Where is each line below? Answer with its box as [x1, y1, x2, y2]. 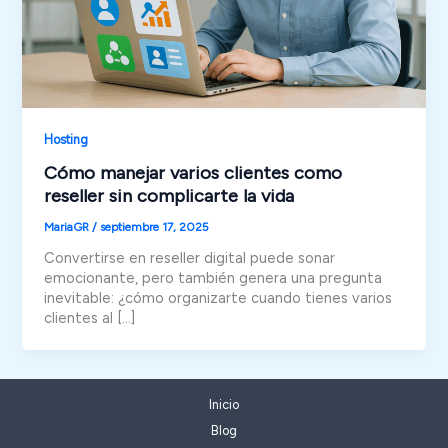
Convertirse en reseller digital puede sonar [44, 248, 336, 267]
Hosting [44, 132, 89, 148]
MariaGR [44, 220, 93, 235]
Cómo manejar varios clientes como [44, 162, 343, 185]
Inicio [209, 397, 239, 412]
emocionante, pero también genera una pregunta [44, 268, 383, 287]
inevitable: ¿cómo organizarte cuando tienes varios [44, 288, 393, 307]
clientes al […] [44, 308, 136, 327]
